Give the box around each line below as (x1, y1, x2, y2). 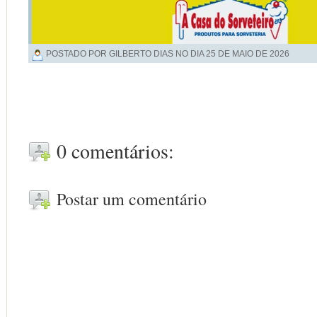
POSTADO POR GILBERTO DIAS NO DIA (46, 49, 206, 59)
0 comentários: (57, 138, 174, 164)
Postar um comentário (57, 188, 207, 210)
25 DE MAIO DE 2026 (206, 49, 289, 59)
